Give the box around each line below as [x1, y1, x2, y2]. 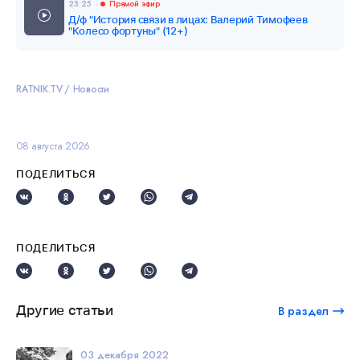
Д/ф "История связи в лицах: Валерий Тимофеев [68, 13, 308, 26]
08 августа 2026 [16, 138, 91, 153]
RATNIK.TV [16, 82, 63, 96]
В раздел [278, 302, 329, 319]
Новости [72, 82, 109, 96]
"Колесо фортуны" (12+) [68, 24, 188, 37]
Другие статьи [16, 302, 113, 318]
